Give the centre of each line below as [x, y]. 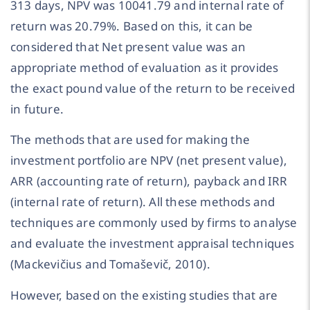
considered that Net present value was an [128, 46]
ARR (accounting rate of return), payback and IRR [149, 181]
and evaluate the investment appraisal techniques [153, 244]
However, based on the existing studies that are [144, 295]
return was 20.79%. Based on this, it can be [132, 26]
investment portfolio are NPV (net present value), [149, 161]
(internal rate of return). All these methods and [143, 202]
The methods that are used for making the [130, 140]
